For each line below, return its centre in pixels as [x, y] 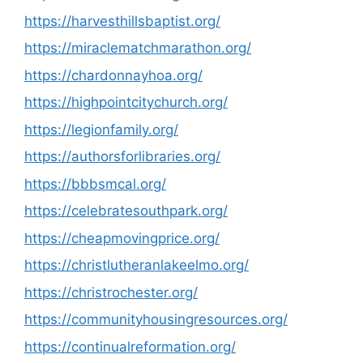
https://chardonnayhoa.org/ [113, 75]
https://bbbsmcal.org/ [95, 184]
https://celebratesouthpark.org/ [126, 211]
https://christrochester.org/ [111, 292]
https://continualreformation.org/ [130, 346]
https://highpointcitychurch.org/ [126, 102]
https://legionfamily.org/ [101, 129]
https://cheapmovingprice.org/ [122, 238]
